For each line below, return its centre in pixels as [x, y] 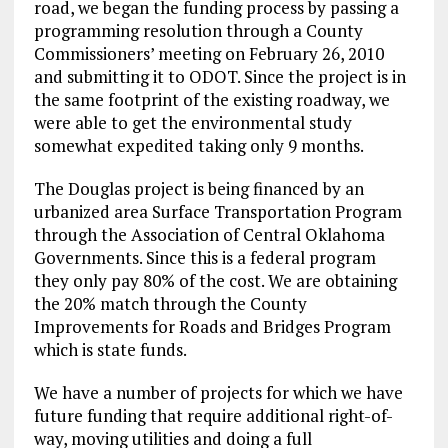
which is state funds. [110, 350]
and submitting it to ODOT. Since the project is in [219, 77]
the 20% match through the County [170, 304]
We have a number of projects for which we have [218, 393]
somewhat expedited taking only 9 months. [198, 146]
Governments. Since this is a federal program [204, 258]
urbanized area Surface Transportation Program [217, 212]
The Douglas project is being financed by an [198, 189]
